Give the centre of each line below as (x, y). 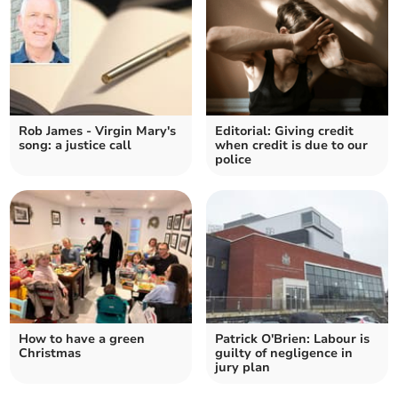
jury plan (243, 368)
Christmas (50, 354)
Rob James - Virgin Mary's (98, 131)
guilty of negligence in (284, 354)
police (233, 160)
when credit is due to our (291, 146)
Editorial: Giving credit (284, 131)
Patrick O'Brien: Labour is (292, 339)
